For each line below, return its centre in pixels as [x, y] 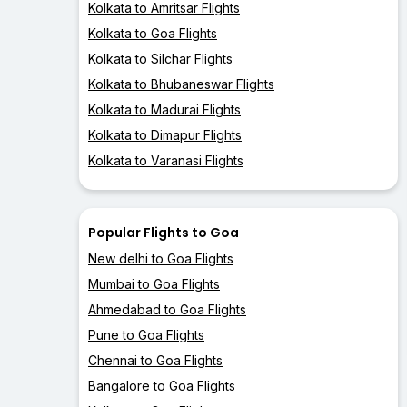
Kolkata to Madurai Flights [164, 110]
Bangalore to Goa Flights [162, 386]
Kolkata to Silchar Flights [160, 59]
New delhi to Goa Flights [161, 259]
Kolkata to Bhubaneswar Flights [181, 84]
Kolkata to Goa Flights [153, 34]
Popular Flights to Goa [164, 233]
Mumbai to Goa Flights [154, 284]
